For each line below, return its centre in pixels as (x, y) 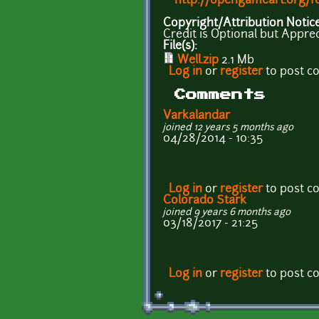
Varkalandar (197, 116)
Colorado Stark (205, 200)
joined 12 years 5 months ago (228, 127)
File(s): (182, 46)
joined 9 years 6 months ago (227, 212)
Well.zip (198, 60)
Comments (220, 94)
